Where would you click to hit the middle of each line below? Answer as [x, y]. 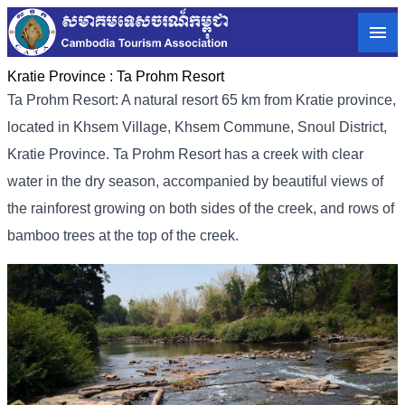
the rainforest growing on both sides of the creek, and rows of [201, 209]
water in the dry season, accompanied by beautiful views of [195, 182]
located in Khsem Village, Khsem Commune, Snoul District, [197, 127]
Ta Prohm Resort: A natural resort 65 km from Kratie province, [202, 100]
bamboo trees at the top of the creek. [123, 236]
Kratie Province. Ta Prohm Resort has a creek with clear [185, 155]
